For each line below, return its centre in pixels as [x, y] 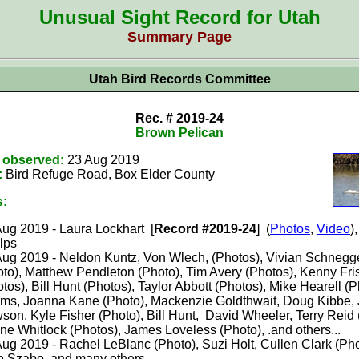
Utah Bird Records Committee [179, 79]
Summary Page [179, 37]
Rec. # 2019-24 [179, 118]
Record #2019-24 [205, 229]
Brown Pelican [179, 133]
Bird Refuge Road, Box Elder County [110, 174]
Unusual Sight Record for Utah [179, 17]
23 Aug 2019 [103, 160]
